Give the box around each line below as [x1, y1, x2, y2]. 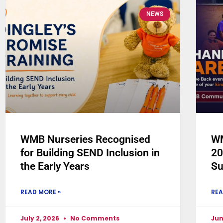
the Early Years [20, 160, 90, 173]
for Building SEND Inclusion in [20, 147, 160, 159]
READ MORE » [20, 188, 61, 197]
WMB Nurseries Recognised [20, 133, 150, 146]
